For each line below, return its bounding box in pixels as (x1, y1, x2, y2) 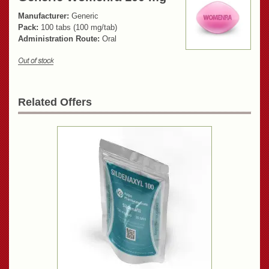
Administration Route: (18, 34, 100, 44)
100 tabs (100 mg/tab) (38, 23, 117, 32)
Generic (69, 11, 98, 21)
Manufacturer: (18, 11, 69, 21)
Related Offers (18, 96, 92, 109)
